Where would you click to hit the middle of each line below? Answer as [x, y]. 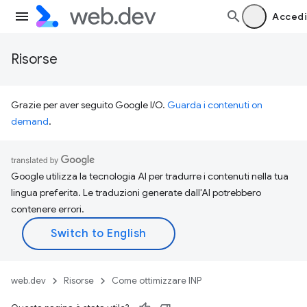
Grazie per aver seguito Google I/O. [89, 105]
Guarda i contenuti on [215, 105]
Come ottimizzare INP [157, 281]
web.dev [28, 281]
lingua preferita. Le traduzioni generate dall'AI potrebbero [136, 193]
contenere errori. [48, 209]
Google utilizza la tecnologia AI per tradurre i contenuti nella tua [150, 176]
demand [30, 121]
